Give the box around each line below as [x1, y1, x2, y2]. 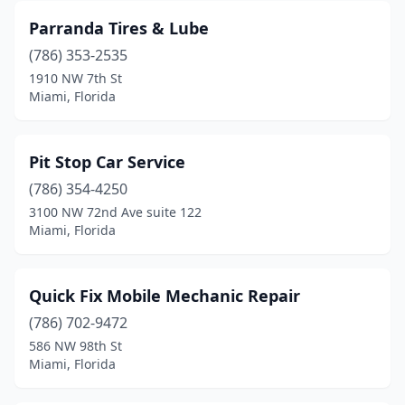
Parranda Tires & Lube [29, 17, 209, 39]
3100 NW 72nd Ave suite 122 [29, 203, 202, 221]
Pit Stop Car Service [29, 151, 185, 173]
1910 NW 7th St [29, 70, 122, 87]
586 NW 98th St [29, 337, 122, 354]
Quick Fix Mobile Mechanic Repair [29, 285, 300, 306]
